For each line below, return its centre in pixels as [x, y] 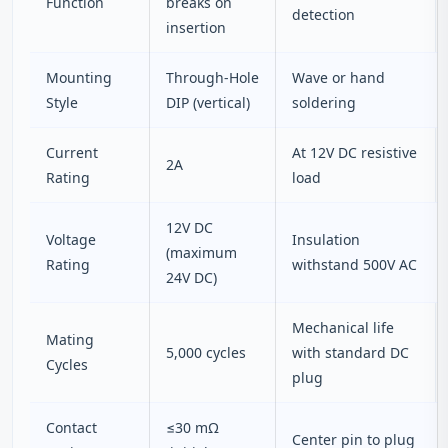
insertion [196, 27]
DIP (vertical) [208, 102]
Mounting [79, 77]
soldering [324, 102]
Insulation [326, 239]
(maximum [201, 252]
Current [72, 152]
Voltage [71, 239]
